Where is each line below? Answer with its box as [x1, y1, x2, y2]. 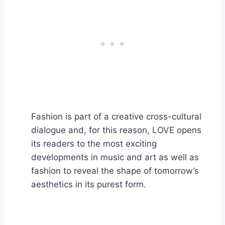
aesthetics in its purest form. [31, 179, 146, 189]
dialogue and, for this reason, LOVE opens [31, 125, 201, 135]
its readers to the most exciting [31, 138, 157, 149]
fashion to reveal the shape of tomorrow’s [31, 165, 199, 176]
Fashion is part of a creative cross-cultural [31, 111, 201, 122]
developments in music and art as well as [31, 152, 199, 162]
